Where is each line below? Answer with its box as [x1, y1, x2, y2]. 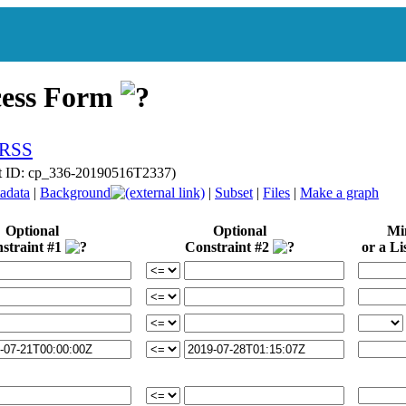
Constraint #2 [185, 238, 273, 255]
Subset [215, 184, 253, 200]
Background [40, 184, 111, 200]
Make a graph [300, 184, 379, 200]
